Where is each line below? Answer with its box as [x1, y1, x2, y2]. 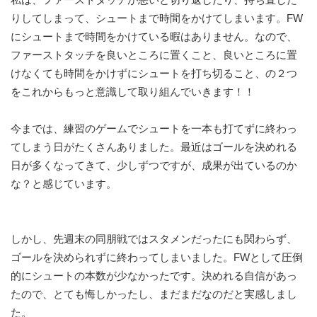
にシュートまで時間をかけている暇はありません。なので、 [11, 30, 297, 42]
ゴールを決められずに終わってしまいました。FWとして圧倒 [11, 251, 303, 263]
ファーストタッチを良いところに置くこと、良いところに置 [11, 49, 297, 61]
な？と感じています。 [11, 178, 117, 190]
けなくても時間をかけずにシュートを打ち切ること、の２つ [11, 67, 297, 79]
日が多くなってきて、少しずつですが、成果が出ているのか [11, 159, 297, 171]
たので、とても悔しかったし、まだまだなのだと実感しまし [11, 288, 297, 300]
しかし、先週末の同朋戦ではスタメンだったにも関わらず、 [11, 233, 297, 245]
